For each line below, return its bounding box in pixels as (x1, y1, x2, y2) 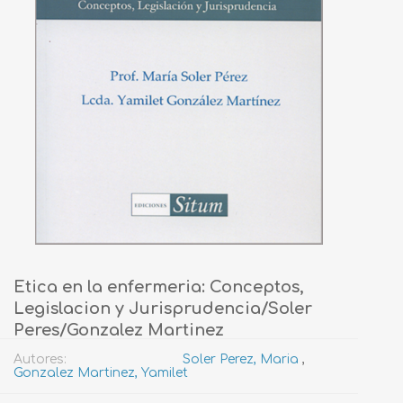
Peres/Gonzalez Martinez (13, 320, 224, 339)
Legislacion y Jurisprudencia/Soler (13, 299, 312, 318)
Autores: (13, 352, 67, 366)
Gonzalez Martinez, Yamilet (13, 365, 188, 380)
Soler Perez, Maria (183, 352, 299, 366)
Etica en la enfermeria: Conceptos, (13, 277, 304, 296)
